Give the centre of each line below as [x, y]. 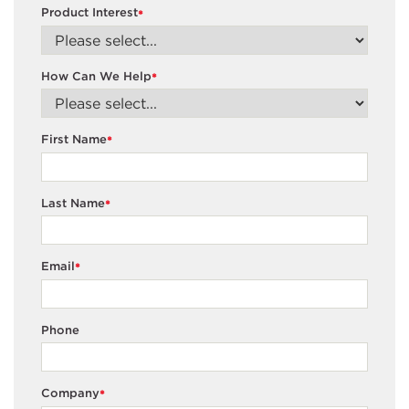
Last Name [73, 203]
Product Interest [89, 13]
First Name [74, 140]
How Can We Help [96, 76]
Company [70, 393]
